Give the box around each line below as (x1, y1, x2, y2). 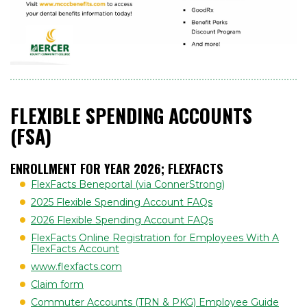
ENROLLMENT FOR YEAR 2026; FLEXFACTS (10, 159, 223, 177)
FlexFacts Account (31, 242, 119, 255)
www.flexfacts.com (31, 260, 122, 273)
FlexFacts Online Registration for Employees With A (31, 231, 279, 244)
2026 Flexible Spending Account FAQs (31, 213, 213, 226)
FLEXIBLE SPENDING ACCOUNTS (10, 101, 252, 130)
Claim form (31, 278, 84, 291)
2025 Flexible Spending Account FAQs (31, 195, 212, 208)
